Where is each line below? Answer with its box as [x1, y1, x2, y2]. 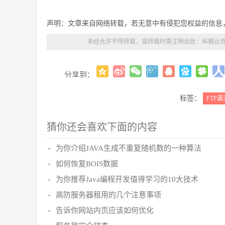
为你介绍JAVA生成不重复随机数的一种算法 [56, 144, 201, 152]
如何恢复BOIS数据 [56, 160, 118, 168]
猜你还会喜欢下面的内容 [47, 122, 157, 133]
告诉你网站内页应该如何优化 [56, 206, 154, 214]
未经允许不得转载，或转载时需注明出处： [87, 38, 202, 45]
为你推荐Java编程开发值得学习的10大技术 [56, 175, 198, 183]
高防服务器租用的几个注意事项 [56, 191, 161, 199]
